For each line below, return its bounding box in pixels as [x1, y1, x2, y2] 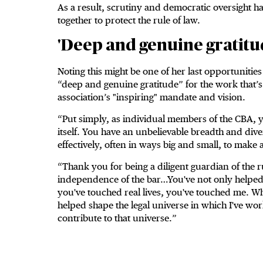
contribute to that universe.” [58, 213, 177, 224]
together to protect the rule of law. [58, 15, 200, 26]
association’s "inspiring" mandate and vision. [58, 92, 245, 103]
